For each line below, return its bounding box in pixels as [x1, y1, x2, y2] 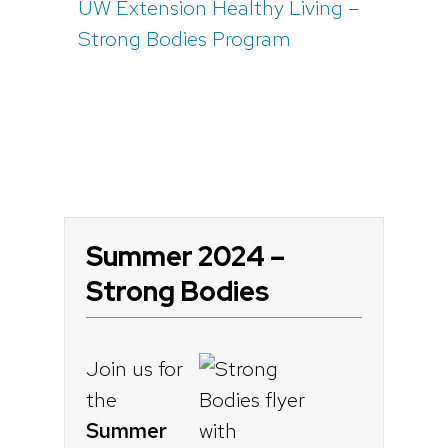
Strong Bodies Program [77, 24, 291, 52]
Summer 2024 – [85, 237, 285, 274]
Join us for [85, 354, 183, 382]
